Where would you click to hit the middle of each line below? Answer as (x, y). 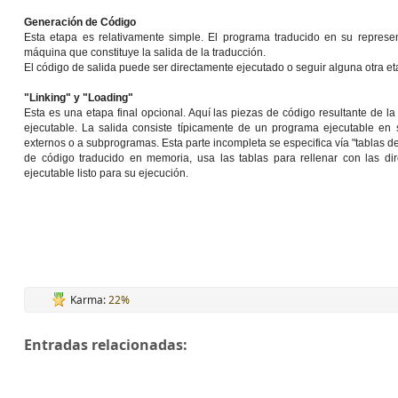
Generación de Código (80, 22)
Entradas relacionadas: (106, 345)
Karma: (89, 300)
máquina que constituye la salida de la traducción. (145, 52)
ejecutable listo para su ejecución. (106, 173)
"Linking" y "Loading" (79, 98)
